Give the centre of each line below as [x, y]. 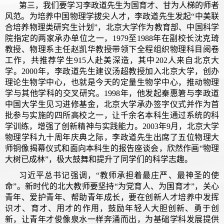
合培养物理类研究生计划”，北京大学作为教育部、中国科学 [112, 27]
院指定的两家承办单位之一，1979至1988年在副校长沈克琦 [112, 38]
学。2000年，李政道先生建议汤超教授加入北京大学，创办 [112, 71]
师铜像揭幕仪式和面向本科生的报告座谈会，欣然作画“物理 [112, 148]
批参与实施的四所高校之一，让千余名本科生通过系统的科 [112, 115]
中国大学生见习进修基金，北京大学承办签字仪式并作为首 [112, 104]
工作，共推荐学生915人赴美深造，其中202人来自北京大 [112, 60]
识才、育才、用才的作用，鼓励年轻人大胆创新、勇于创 [112, 208]
